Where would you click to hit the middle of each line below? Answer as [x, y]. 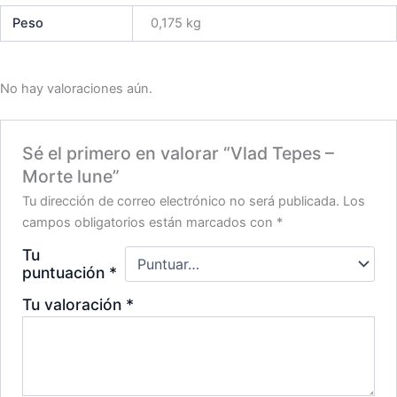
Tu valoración [74, 304]
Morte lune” [71, 176]
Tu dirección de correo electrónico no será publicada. [181, 201]
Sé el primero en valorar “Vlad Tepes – [179, 153]
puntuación [66, 272]
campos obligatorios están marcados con [150, 222]
